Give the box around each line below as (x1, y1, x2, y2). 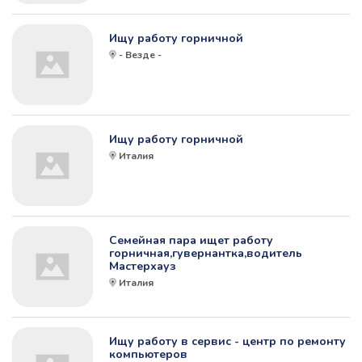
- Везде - (119, 48, 162, 62)
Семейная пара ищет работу (109, 233, 273, 249)
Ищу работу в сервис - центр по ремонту (109, 334, 346, 350)
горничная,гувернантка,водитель (109, 246, 302, 262)
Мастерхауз (109, 259, 176, 275)
